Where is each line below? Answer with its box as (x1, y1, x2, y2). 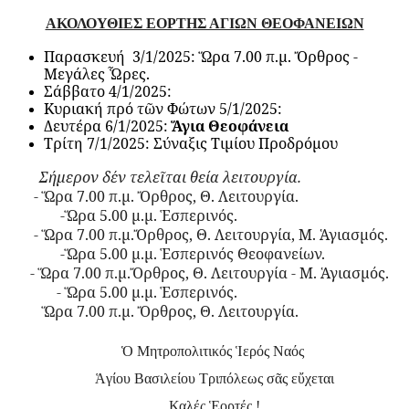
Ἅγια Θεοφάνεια (172, 116, 288, 137)
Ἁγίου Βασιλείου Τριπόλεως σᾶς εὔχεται (91, 371, 335, 387)
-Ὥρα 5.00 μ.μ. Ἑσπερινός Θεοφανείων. (41, 244, 325, 265)
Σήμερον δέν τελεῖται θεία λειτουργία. (24, 167, 301, 188)
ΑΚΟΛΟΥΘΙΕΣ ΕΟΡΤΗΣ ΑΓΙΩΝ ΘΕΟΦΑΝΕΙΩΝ (45, 16, 364, 32)
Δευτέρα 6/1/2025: (44, 116, 172, 137)
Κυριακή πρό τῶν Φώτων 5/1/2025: (44, 99, 282, 120)
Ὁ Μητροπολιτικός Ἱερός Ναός (121, 343, 305, 360)
